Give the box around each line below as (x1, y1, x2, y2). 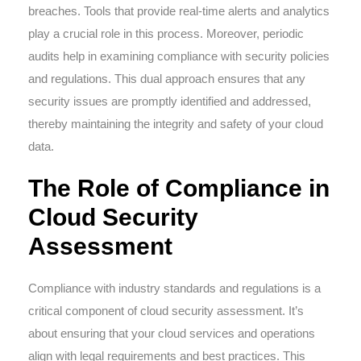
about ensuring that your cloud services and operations (28, 326, 315, 340)
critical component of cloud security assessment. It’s (28, 304, 304, 317)
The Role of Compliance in (28, 175, 330, 201)
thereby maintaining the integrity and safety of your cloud (28, 117, 323, 131)
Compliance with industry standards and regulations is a (28, 281, 321, 295)
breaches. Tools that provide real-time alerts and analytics (28, 4, 330, 18)
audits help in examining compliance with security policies (28, 49, 330, 63)
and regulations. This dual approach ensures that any (28, 72, 305, 85)
